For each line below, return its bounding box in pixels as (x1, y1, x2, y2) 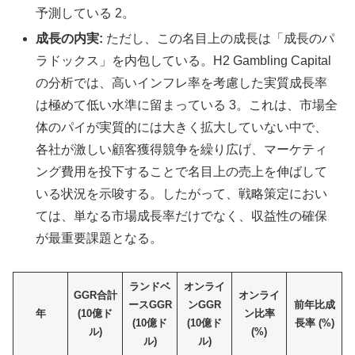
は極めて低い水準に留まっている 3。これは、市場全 (36, 97, 338, 112)
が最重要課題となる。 (36, 231, 163, 245)
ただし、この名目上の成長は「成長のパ (103, 31, 335, 45)
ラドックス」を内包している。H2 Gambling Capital (36, 53, 332, 67)
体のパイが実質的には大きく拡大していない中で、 (36, 120, 328, 134)
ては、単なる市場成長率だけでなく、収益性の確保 (36, 208, 328, 223)
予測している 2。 (36, 6, 136, 21)
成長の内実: (36, 31, 104, 45)
